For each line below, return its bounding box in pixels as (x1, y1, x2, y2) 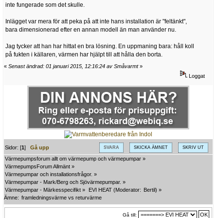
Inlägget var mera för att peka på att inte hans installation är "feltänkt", (5, 18, 187, 25)
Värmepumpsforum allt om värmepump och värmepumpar (5, 156, 141, 162)
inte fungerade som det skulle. (5, 1, 85, 9)
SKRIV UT (182, 145, 204, 150)
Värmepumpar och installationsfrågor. (5, 171, 92, 178)
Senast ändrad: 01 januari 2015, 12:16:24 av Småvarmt (8, 63, 138, 69)
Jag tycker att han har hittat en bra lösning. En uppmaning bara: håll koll (5, 43, 194, 50)
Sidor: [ (5, 144, 22, 150)
